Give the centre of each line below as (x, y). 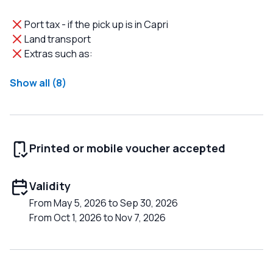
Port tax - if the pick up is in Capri (96, 25)
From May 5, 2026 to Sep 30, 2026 (104, 203)
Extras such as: (58, 54)
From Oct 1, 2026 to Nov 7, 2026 (97, 218)
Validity (50, 186)
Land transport (58, 39)
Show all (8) (38, 83)
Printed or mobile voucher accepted (127, 148)
